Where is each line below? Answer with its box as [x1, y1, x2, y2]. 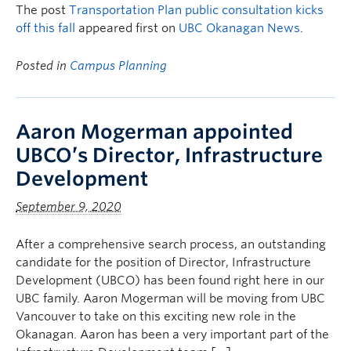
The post [16, 3, 69, 17]
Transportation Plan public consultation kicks [69, 3, 324, 17]
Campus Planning [70, 59, 167, 73]
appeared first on [75, 21, 179, 35]
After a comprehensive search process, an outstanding [16, 237, 326, 251]
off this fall [16, 21, 75, 35]
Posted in [16, 59, 70, 73]
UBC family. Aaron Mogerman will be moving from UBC [16, 291, 325, 306]
